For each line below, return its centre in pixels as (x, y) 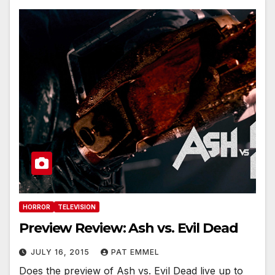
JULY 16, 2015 (61, 252)
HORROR (37, 207)
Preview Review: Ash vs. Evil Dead (129, 228)
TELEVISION (77, 207)
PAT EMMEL (135, 252)
